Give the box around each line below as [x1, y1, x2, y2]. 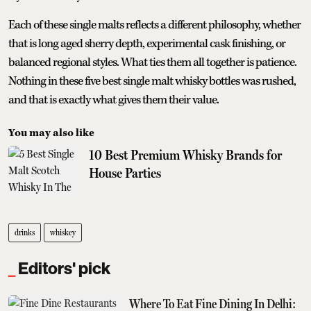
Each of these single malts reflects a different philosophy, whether [8, 17, 301, 33]
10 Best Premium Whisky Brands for [89, 146, 282, 163]
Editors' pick [18, 258, 110, 278]
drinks [15, 227, 35, 237]
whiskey [50, 227, 76, 237]
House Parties [89, 164, 161, 181]
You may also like [8, 126, 94, 140]
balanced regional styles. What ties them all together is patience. [8, 54, 296, 70]
